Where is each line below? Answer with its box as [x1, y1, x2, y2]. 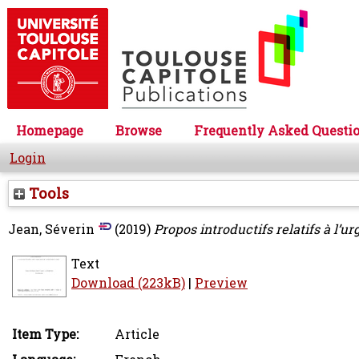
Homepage [16, 122, 83, 139]
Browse [115, 122, 162, 139]
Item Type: [12, 325, 79, 343]
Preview [195, 274, 248, 292]
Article [115, 325, 159, 343]
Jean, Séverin [8, 220, 95, 238]
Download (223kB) [71, 274, 185, 292]
